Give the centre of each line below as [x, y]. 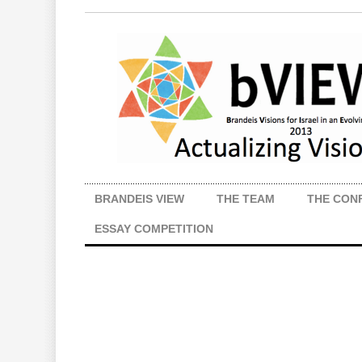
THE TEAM [246, 199]
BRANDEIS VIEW [139, 199]
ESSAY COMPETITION [154, 229]
